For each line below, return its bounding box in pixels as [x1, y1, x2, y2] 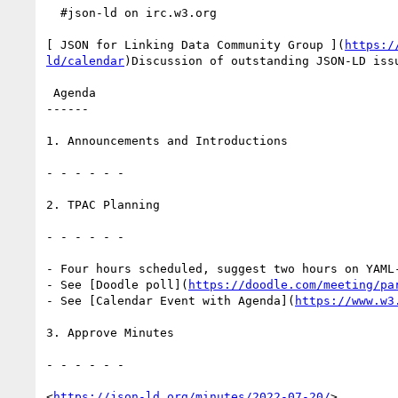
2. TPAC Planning [46, 197, 160, 211]
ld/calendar [46, 53, 124, 68]
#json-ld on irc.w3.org [46, 5, 60, 20]
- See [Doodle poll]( [46, 277, 188, 291]
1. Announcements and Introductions [46, 133, 288, 147]
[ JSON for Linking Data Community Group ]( [46, 37, 345, 52]
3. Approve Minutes [46, 325, 174, 339]
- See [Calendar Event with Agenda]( [46, 293, 295, 307]
